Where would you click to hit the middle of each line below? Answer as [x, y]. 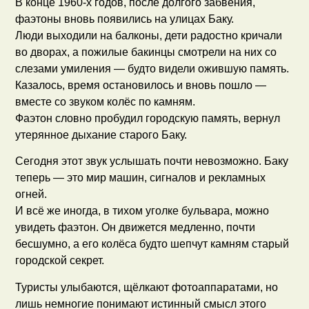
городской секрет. [60, 261]
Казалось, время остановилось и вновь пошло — [141, 86]
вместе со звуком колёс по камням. [106, 102]
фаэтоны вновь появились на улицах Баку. [125, 19]
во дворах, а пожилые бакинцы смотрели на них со [146, 52]
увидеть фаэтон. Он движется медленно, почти [136, 228]
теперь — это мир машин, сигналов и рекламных [141, 178]
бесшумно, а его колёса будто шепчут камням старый [152, 244]
